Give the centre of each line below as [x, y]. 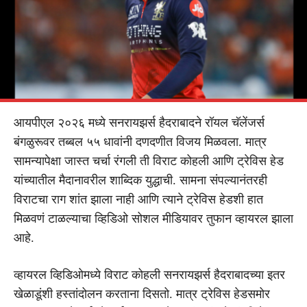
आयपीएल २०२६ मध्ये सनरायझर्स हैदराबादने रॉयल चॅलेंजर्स [139, 122]
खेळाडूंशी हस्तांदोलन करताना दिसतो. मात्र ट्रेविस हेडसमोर [142, 294]
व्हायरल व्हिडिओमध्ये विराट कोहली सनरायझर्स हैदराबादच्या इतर [149, 274]
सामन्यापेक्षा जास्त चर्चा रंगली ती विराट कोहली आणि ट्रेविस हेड [149, 161]
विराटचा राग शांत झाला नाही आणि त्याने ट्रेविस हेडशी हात [138, 199]
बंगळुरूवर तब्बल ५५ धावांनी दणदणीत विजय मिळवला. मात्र [140, 142]
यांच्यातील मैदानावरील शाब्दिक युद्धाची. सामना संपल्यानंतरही [140, 180]
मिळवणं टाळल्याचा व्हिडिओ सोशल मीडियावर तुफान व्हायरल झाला [153, 218]
